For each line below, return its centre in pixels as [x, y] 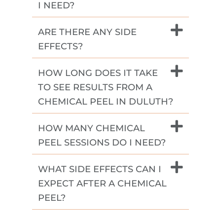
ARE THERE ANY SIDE [87, 32]
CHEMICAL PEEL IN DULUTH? [106, 101]
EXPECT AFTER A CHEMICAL [102, 183]
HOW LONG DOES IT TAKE [98, 73]
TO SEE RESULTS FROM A [95, 87]
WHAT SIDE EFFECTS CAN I [100, 169]
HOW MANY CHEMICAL [92, 128]
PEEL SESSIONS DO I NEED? [102, 142]
